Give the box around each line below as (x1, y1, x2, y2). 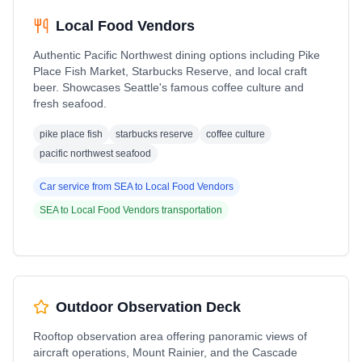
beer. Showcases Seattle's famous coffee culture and (33, 81, 304, 94)
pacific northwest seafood (40, 148, 151, 159)
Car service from (40, 181, 114, 192)
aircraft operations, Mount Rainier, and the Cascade (33, 346, 297, 359)
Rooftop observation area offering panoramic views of (33, 330, 307, 343)
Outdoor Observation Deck (56, 299, 241, 315)
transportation (159, 204, 222, 216)
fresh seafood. (33, 97, 107, 110)
